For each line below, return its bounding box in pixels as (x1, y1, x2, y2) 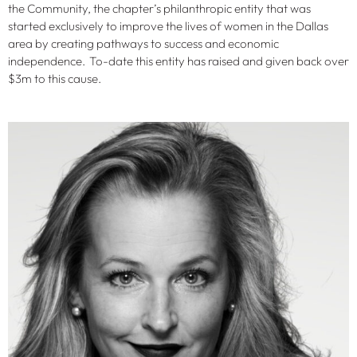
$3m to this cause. (8, 71, 105, 87)
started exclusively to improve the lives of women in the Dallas (8, 18, 328, 34)
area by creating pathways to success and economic (8, 36, 279, 52)
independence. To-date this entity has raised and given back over (8, 53, 349, 69)
